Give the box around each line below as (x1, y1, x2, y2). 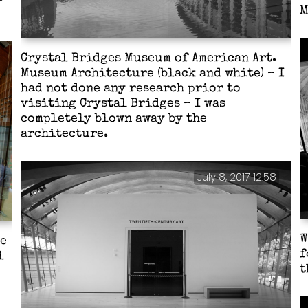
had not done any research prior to (21, 82, 241, 95)
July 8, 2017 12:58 (197, 170, 276, 185)
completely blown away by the (21, 113, 207, 125)
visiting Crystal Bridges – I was (21, 98, 225, 110)
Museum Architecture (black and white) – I (21, 67, 285, 80)
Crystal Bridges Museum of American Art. (21, 52, 276, 65)
